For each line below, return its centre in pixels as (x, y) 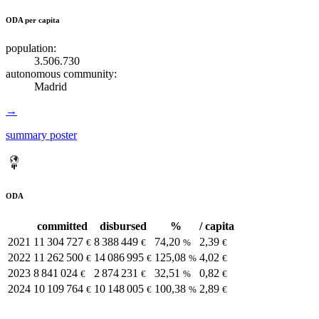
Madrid (51, 87)
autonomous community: (61, 74)
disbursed (123, 226)
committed (62, 226)
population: (31, 48)
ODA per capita (33, 20)
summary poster (41, 135)
